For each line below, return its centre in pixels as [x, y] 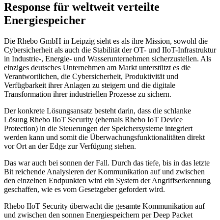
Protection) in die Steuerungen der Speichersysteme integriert [98, 128]
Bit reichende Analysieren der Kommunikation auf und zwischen [104, 171]
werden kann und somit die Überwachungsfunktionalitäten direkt [104, 137]
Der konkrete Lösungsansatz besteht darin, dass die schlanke [97, 110]
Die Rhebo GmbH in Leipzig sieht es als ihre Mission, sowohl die [106, 41]
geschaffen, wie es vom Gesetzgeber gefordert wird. [84, 189]
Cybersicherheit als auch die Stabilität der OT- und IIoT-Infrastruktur [110, 50]
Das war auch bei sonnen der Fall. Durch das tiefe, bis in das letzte [107, 163]
